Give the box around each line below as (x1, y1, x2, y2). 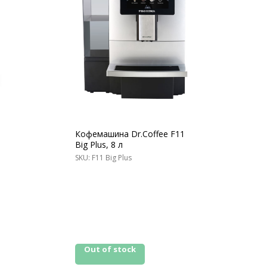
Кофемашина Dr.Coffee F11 (75, 128, 185, 140)
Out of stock (84, 244, 136, 255)
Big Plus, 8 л (75, 139, 123, 151)
